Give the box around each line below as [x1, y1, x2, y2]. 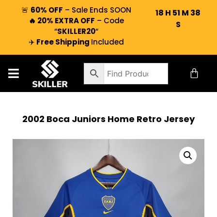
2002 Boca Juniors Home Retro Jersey [22, 113, 195, 125]
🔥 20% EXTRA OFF [29, 15, 95, 26]
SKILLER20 [57, 26, 96, 36]
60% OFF [31, 5, 63, 15]
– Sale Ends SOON [63, 5, 132, 15]
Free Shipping [35, 37, 92, 47]
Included [91, 37, 124, 47]
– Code [95, 15, 124, 26]
